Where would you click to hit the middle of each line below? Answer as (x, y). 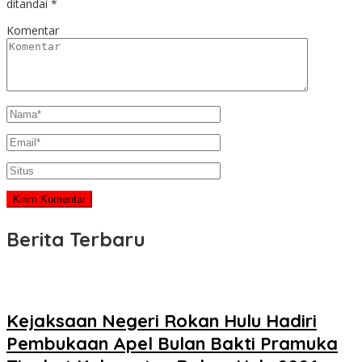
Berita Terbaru (76, 240)
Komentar (33, 31)
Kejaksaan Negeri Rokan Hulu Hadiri (162, 321)
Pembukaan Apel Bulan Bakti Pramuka (172, 344)
